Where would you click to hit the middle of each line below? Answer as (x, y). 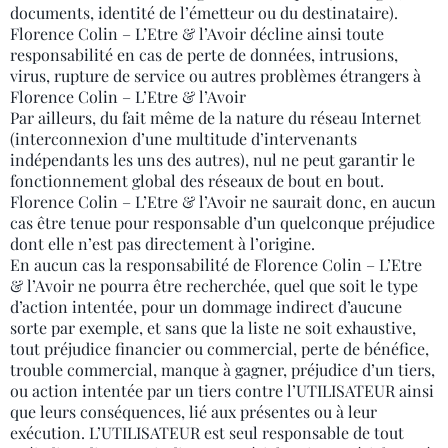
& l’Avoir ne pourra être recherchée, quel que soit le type (214, 285)
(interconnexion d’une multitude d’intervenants (183, 138)
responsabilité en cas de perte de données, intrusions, (204, 54)
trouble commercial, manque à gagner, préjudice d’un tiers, (222, 369)
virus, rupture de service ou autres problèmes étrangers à (215, 75)
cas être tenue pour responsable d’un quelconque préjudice (222, 222)
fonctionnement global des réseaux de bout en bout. (197, 180)
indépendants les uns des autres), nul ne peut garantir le (212, 159)
